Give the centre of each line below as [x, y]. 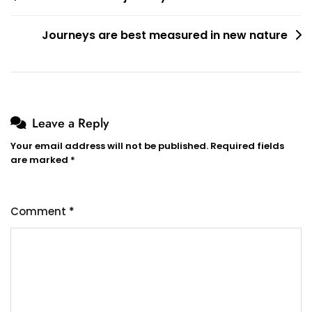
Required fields [247, 146]
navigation [44, 18]
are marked [40, 159]
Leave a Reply [71, 123]
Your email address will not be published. [109, 146]
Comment [40, 211]
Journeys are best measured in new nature [165, 35]
